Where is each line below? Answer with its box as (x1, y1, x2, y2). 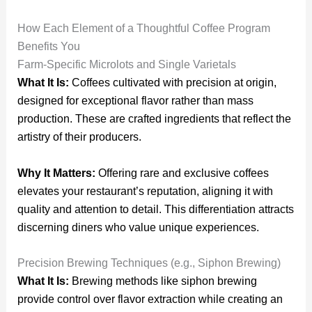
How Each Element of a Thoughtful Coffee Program (17, 22, 270, 35)
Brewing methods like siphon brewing (71, 275, 257, 288)
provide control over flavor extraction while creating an (17, 293, 283, 306)
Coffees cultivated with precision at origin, (68, 77, 276, 89)
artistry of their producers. (17, 131, 141, 143)
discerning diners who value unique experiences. (17, 221, 259, 233)
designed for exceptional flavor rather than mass (17, 95, 253, 107)
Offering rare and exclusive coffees (95, 166, 269, 179)
